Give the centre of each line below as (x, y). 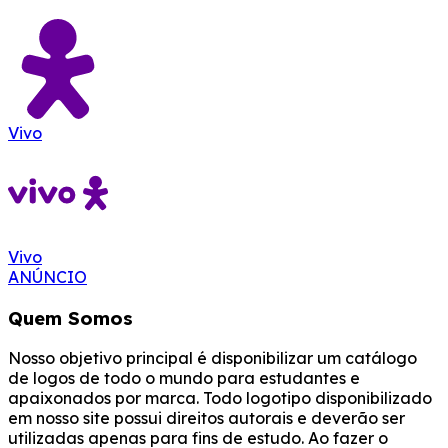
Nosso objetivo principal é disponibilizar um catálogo (212, 358)
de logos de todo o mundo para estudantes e (184, 378)
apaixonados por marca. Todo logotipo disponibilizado (220, 398)
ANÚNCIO (47, 276)
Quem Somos (70, 317)
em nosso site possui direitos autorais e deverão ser (206, 418)
